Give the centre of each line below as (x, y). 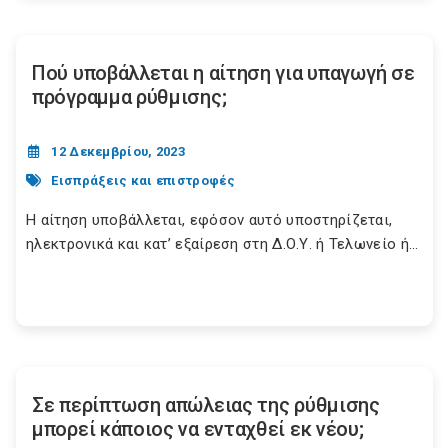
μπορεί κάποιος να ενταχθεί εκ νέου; (198, 429)
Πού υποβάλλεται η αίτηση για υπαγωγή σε (223, 73)
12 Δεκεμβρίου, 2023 (118, 151)
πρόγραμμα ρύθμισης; (129, 97)
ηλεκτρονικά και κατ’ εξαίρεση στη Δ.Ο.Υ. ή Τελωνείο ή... (222, 244)
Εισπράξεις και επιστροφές (143, 180)
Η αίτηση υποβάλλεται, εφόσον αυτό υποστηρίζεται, (209, 220)
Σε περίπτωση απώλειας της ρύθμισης (206, 405)
